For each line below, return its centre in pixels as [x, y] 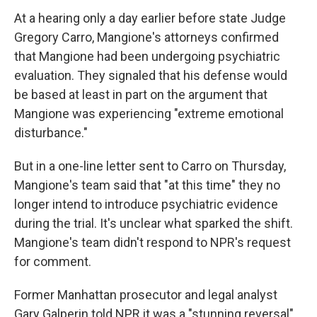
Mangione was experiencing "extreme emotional [149, 114]
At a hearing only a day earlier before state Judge [150, 18]
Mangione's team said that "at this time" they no [147, 185]
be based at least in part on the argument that [141, 94]
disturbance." [51, 133]
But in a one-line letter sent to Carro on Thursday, [150, 166]
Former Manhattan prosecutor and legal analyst [146, 295]
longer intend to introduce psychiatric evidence [146, 204]
